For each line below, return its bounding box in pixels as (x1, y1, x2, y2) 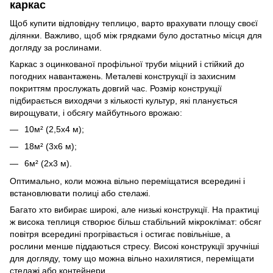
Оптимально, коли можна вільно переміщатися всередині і (10, 175, 245, 186)
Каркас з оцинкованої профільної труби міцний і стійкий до (10, 58, 244, 69)
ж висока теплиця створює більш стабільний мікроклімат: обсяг (10, 216, 261, 227)
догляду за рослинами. (10, 42, 102, 52)
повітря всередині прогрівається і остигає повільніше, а (10, 229, 230, 239)
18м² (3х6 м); (24, 141, 77, 151)
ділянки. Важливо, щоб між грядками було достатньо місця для (10, 30, 262, 40)
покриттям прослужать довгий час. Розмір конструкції (10, 83, 222, 93)
